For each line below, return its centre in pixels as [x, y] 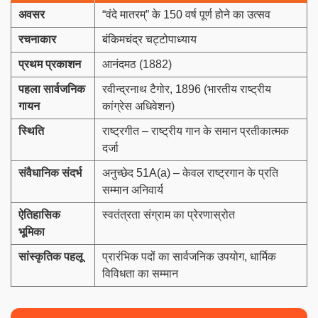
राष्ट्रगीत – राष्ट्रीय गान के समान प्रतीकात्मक [196, 131]
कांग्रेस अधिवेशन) [138, 106]
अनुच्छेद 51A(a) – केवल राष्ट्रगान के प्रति [190, 172]
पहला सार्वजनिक [52, 89]
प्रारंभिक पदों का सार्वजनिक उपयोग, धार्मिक [189, 256]
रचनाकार [37, 39]
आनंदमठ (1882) [137, 64]
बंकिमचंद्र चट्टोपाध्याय [149, 39]
